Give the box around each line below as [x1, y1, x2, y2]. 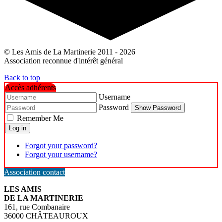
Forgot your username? [25, 150, 97, 159]
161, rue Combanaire [4, 203, 70, 212]
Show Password [135, 104, 181, 112]
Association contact [4, 168, 65, 177]
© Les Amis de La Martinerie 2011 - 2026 [4, 48, 135, 56]
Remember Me [17, 114, 63, 123]
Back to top [4, 73, 40, 82]
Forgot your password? [25, 141, 97, 150]
